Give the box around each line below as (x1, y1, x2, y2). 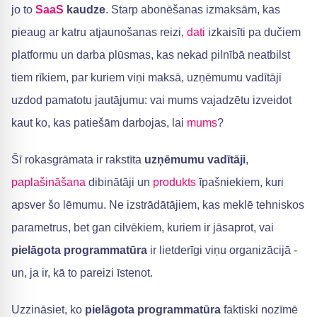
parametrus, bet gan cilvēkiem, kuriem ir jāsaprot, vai (11, 221, 274, 234)
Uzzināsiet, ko (11, 304, 85, 316)
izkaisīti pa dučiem (205, 26, 301, 38)
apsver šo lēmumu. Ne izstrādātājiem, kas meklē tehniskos (11, 199, 304, 211)
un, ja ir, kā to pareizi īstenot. (11, 267, 153, 279)
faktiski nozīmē (221, 304, 298, 316)
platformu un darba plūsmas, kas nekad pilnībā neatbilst (11, 49, 290, 61)
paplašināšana (11, 176, 86, 188)
